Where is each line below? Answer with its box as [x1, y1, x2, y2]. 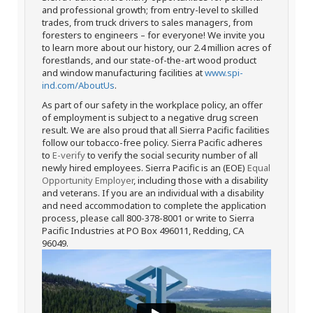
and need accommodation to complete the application [42, 199, 266, 212]
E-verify [52, 149, 85, 161]
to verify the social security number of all [85, 149, 258, 161]
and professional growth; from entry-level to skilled [42, 3, 259, 16]
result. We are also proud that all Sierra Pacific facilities [42, 124, 270, 136]
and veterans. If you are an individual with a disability [42, 187, 264, 199]
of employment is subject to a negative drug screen [42, 111, 259, 124]
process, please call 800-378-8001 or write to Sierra [42, 212, 254, 224]
